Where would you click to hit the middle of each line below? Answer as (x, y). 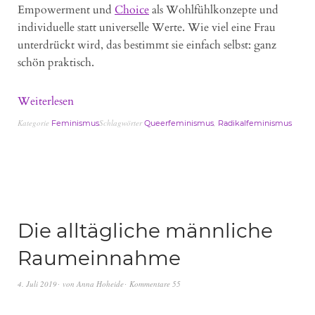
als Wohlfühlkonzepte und (214, 10)
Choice (132, 10)
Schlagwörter (122, 123)
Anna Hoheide (100, 284)
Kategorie (34, 123)
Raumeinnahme (99, 258)
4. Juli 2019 (37, 284)
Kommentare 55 (155, 284)
